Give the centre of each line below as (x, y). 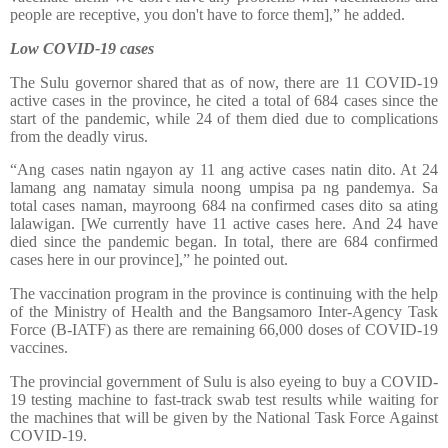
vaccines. (39, 348)
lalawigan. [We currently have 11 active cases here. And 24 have (224, 224)
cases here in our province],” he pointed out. (149, 260)
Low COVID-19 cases (82, 48)
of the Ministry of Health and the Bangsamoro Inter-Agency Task (224, 312)
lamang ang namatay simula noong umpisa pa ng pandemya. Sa (224, 188)
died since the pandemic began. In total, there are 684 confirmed (224, 242)
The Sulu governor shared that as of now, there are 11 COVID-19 (224, 82)
